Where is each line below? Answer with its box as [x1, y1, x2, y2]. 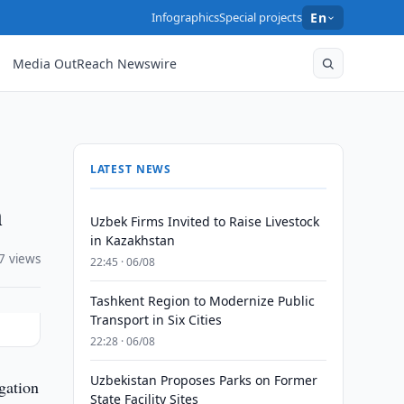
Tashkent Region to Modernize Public [89, 292, 315, 309]
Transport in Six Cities [89, 311, 222, 328]
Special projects [219, 9, 303, 25]
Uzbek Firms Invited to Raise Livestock [89, 213, 319, 230]
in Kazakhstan [89, 232, 175, 249]
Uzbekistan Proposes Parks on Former [89, 372, 317, 389]
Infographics [151, 9, 220, 25]
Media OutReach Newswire [13, 54, 178, 72]
